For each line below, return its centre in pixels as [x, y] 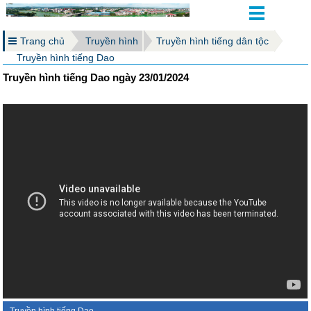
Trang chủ [43, 41]
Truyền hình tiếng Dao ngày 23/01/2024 [96, 77]
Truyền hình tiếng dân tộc [213, 41]
